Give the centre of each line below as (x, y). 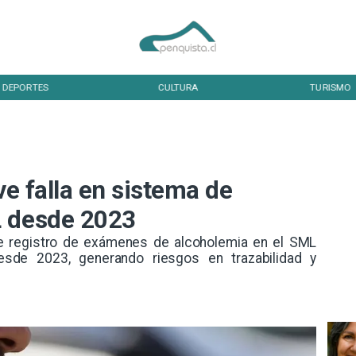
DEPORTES (25, 87)
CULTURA (178, 87)
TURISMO (331, 87)
